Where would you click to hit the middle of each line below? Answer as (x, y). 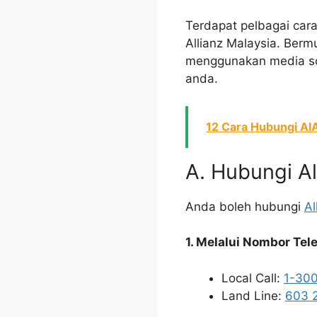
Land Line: (253, 295)
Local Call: (253, 278)
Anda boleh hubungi (245, 206)
